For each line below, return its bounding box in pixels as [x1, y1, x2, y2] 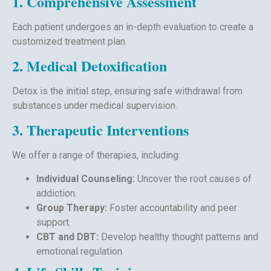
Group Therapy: [36, 201, 107, 214]
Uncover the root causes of [135, 172, 252, 184]
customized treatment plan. [12, 35, 127, 47]
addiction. [36, 187, 77, 199]
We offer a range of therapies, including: [12, 149, 180, 162]
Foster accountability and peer [107, 201, 237, 214]
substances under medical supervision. [12, 99, 177, 111]
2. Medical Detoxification [12, 54, 167, 76]
